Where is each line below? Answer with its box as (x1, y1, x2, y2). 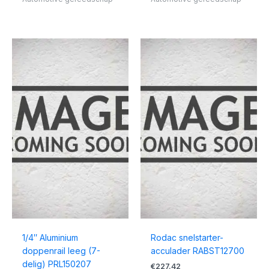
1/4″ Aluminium (22, 232, 78, 243)
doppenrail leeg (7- (22, 246, 100, 256)
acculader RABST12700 (150, 246, 244, 256)
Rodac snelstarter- (150, 232, 223, 243)
